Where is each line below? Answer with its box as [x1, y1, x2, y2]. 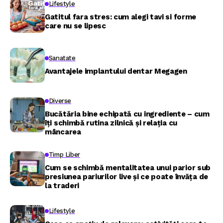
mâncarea [45, 127, 81, 136]
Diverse [48, 97, 72, 105]
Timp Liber [48, 151, 80, 158]
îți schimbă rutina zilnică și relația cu [45, 118, 177, 127]
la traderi [45, 181, 79, 190]
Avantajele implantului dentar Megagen [45, 67, 187, 76]
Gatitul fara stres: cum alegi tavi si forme [45, 12, 197, 21]
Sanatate [48, 54, 76, 62]
